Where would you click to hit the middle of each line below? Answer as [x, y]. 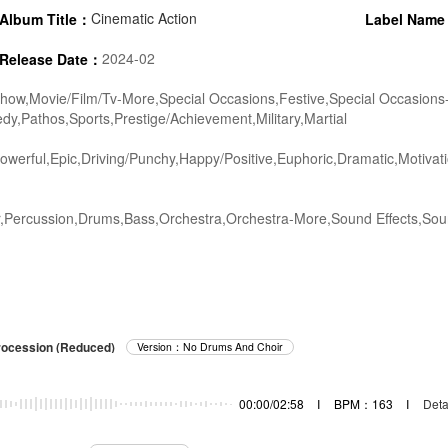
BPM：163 [363, 404]
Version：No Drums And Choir [210, 346]
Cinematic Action [144, 18]
